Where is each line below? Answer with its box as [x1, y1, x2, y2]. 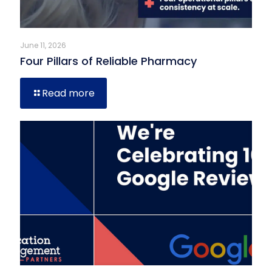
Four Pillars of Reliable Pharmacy [20, 53, 197, 69]
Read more [42, 86, 95, 100]
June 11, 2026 [20, 39, 66, 50]
